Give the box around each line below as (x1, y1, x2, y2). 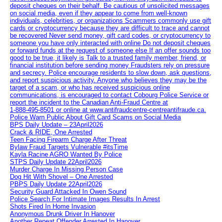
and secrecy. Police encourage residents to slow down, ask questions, (10, 69, 212, 77)
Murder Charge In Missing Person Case (10, 166, 123, 173)
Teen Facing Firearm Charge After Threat (10, 136, 127, 144)
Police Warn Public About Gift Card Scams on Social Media (10, 113, 181, 121)
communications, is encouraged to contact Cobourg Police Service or (10, 91, 209, 99)
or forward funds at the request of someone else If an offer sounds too (10, 47, 211, 55)
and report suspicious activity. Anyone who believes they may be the (10, 76, 207, 84)
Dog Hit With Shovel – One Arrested (10, 173, 113, 181)
